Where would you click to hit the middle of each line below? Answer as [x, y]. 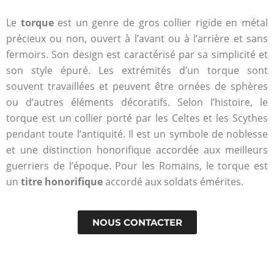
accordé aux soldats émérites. [173, 181]
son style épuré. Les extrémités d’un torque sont [137, 70]
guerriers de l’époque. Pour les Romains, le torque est [137, 165]
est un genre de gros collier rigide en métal [161, 22]
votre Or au [87, 232]
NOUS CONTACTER [137, 223]
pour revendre [96, 217]
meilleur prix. [92, 246]
